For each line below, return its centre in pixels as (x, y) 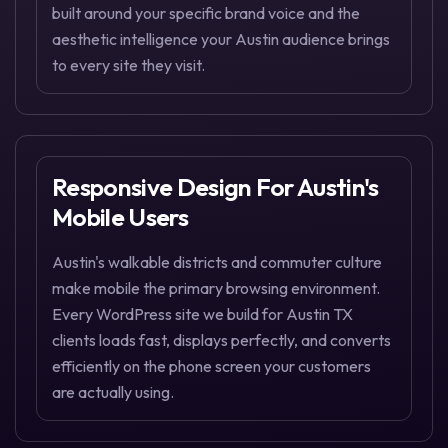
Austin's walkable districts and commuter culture (217, 262)
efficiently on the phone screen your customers (211, 366)
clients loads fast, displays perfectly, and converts (221, 340)
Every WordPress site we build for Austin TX (202, 314)
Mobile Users (120, 216)
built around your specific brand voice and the (206, 12)
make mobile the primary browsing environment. (216, 288)
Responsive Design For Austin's (215, 186)
